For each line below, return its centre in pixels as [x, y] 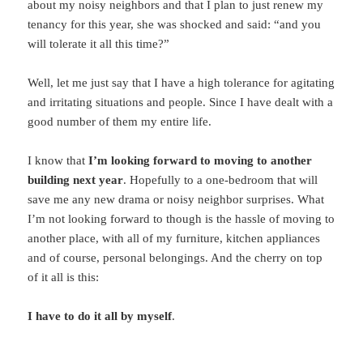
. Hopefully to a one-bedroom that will [221, 179]
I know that [58, 160]
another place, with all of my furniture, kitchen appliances [174, 238]
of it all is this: [64, 277]
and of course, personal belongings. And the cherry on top [175, 257]
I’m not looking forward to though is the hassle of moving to [181, 218]
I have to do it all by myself [100, 316]
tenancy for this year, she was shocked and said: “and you [175, 24]
